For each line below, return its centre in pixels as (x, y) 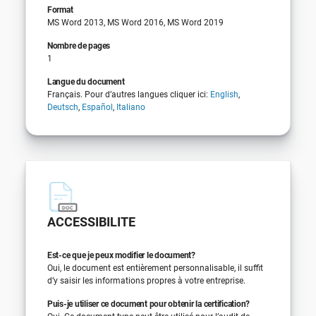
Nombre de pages (79, 45)
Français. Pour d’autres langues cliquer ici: (128, 94)
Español (97, 107)
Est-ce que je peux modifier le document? (121, 255)
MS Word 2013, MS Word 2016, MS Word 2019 (135, 22)
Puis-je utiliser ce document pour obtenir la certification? (148, 304)
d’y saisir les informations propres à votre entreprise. (146, 280)
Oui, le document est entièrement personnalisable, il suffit (155, 268)
